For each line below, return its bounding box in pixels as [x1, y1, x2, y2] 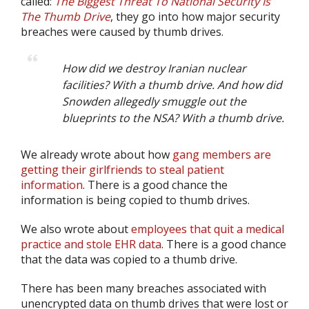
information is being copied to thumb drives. [21, 192, 250, 208]
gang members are [172, 147, 271, 162]
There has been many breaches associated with [21, 281, 266, 296]
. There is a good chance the [83, 177, 228, 192]
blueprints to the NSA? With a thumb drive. [62, 110, 284, 126]
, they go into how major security [110, 9, 280, 24]
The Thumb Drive [21, 9, 110, 24]
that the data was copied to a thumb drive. [21, 252, 237, 267]
